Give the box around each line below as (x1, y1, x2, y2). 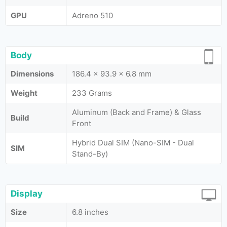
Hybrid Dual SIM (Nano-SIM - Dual (72, 138, 194, 147)
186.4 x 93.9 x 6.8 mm (72, 69, 152, 79)
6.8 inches (72, 207, 108, 217)
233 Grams (72, 88, 112, 98)
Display (11, 188, 43, 199)
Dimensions (11, 69, 54, 79)
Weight (11, 88, 37, 98)
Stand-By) (72, 149, 108, 159)
